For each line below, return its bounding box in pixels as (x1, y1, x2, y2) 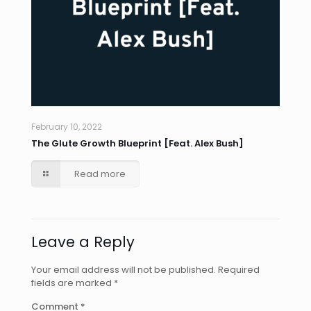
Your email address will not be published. (31, 262, 216, 276)
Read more (74, 167, 126, 180)
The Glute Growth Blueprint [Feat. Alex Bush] (31, 136, 244, 150)
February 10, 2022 (31, 120, 102, 133)
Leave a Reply (31, 231, 135, 252)
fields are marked (31, 276, 114, 289)
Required (218, 262, 260, 276)
